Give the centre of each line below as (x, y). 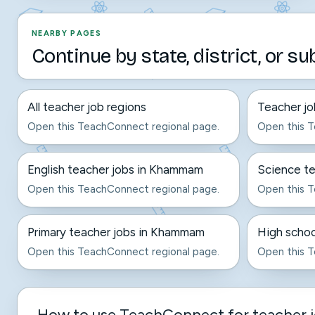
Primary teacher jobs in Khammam (116, 232)
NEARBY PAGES (66, 33)
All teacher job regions (87, 107)
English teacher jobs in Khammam (115, 169)
